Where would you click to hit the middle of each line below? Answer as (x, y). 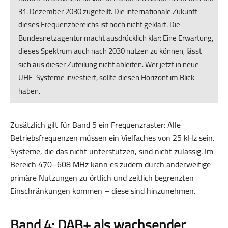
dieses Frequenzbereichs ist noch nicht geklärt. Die (99, 24)
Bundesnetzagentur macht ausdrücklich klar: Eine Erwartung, (116, 38)
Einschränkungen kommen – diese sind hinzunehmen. (103, 191)
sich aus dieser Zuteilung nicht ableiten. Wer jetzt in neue (109, 64)
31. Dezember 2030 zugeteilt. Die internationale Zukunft (108, 11)
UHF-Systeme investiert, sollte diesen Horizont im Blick (106, 77)
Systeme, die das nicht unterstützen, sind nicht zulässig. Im (112, 151)
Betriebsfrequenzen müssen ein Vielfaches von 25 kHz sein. (112, 138)
